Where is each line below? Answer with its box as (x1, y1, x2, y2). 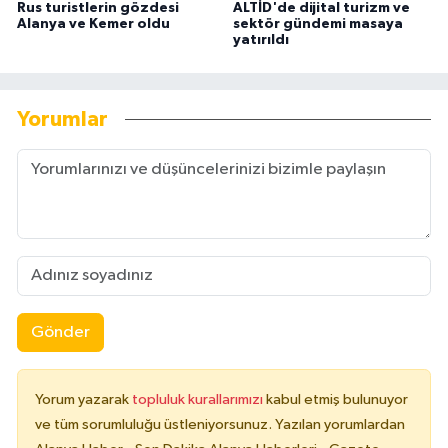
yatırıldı (232, 32, 289, 47)
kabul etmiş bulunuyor (266, 392, 408, 408)
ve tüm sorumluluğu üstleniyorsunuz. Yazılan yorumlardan (35, 417, 405, 433)
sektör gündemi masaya (232, 16, 403, 31)
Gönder (30, 324, 90, 342)
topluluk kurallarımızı (132, 392, 266, 408)
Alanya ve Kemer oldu (17, 16, 170, 31)
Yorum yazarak (35, 392, 132, 408)
